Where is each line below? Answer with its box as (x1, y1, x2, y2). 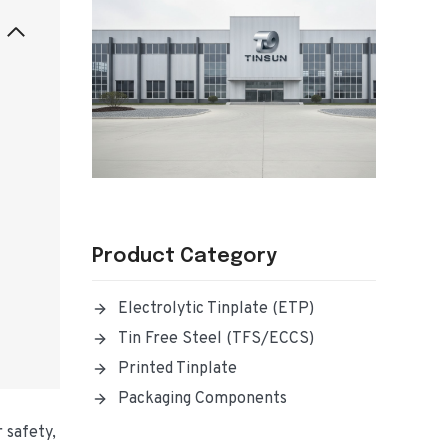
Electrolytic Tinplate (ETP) (118, 298, 314, 319)
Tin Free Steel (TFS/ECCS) (118, 328, 314, 349)
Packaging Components (118, 388, 287, 409)
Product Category (92, 245, 277, 267)
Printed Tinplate (118, 358, 237, 379)
